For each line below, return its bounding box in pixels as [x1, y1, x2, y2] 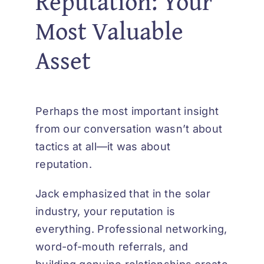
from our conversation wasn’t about [35, 122, 223, 135]
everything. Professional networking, [35, 222, 227, 235]
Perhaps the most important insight [35, 104, 219, 117]
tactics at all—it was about [35, 140, 171, 153]
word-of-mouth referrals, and [35, 240, 189, 253]
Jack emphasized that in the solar [35, 187, 210, 200]
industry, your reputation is [35, 204, 176, 217]
